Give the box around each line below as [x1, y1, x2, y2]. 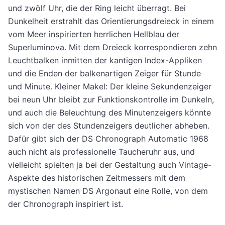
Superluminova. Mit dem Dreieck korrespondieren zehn [8, 42, 217, 53]
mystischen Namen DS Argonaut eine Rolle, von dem [8, 186, 208, 196]
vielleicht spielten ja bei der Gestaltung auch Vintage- [8, 160, 211, 170]
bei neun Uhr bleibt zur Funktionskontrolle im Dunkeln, [8, 94, 214, 105]
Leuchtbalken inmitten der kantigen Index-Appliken [8, 55, 202, 66]
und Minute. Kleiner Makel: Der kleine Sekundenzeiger [8, 81, 211, 92]
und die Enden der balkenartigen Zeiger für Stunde [8, 68, 201, 79]
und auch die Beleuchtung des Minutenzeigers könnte [8, 107, 211, 118]
